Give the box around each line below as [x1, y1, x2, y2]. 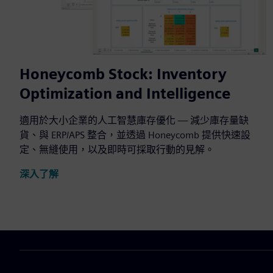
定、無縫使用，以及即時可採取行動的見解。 [19, 143, 214, 155]
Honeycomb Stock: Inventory [19, 65, 227, 83]
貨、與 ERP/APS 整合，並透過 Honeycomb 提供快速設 [19, 129, 250, 141]
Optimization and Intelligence [19, 84, 230, 102]
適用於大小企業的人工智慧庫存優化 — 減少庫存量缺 [19, 114, 249, 126]
